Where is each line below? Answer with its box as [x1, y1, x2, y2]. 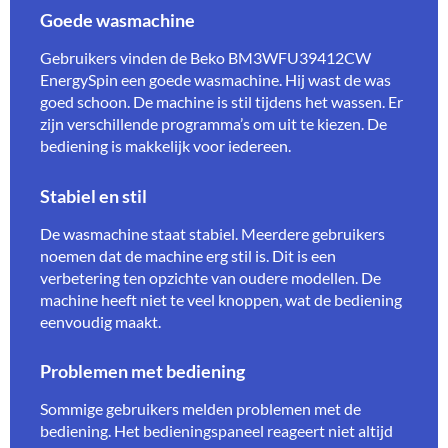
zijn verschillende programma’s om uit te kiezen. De [40, 113, 387, 133]
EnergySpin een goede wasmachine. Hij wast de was [40, 69, 391, 89]
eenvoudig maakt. [40, 311, 161, 331]
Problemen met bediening [40, 361, 245, 383]
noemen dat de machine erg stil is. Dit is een [40, 245, 336, 265]
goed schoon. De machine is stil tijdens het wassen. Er [40, 91, 403, 111]
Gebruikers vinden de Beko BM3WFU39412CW [40, 47, 371, 67]
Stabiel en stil [40, 185, 147, 207]
